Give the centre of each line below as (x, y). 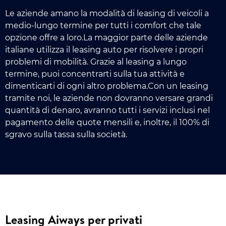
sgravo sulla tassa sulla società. (66, 134)
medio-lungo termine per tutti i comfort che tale (103, 25)
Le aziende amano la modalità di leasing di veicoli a (107, 13)
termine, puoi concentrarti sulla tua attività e (95, 74)
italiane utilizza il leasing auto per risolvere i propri (104, 49)
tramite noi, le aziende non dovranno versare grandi (109, 98)
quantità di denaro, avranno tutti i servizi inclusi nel (107, 110)
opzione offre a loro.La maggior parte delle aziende (106, 37)
